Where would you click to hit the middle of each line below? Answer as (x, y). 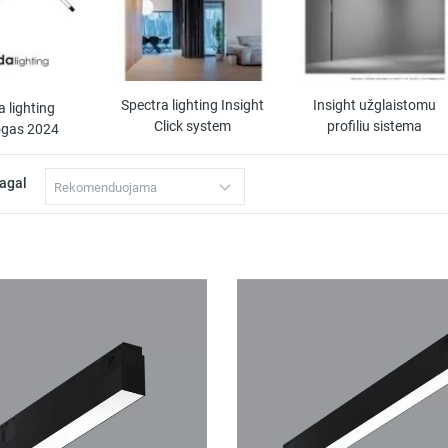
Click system (193, 127)
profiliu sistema (374, 127)
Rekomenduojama (105, 188)
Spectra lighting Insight (193, 106)
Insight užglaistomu (374, 106)
